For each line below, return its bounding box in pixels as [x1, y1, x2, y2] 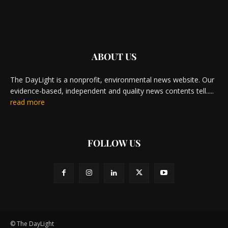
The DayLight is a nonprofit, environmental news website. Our [10, 74, 214, 84]
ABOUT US [91, 50, 137, 63]
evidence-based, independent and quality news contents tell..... [10, 85, 214, 96]
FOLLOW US [87, 136, 141, 149]
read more [10, 97, 45, 107]
